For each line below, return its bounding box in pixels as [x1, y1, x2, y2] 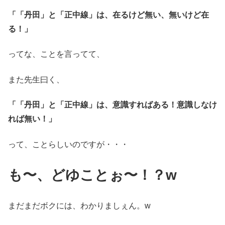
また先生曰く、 [8, 75, 64, 84]
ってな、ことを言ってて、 [8, 50, 104, 59]
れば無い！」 [8, 115, 56, 124]
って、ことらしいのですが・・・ [8, 140, 129, 149]
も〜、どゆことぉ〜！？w [8, 167, 177, 183]
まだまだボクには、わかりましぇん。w [8, 201, 151, 210]
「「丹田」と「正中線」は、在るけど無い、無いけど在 [8, 11, 209, 20]
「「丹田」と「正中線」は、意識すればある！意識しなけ [8, 100, 217, 109]
